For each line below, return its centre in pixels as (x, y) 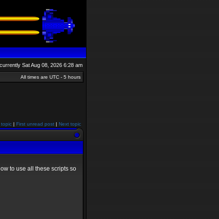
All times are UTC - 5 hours (51, 77)
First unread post (35, 124)
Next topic (70, 124)
